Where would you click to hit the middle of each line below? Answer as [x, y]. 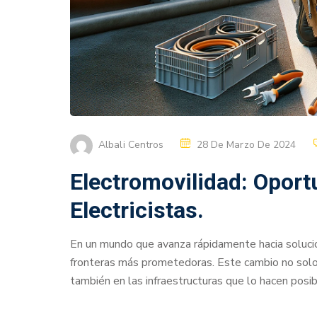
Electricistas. [137, 210]
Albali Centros [131, 144]
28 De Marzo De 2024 [246, 144]
